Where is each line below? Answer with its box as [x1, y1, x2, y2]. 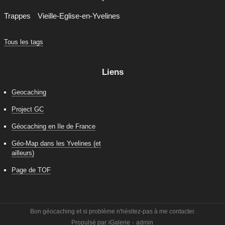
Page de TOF [12, 166, 51, 174]
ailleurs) [12, 149, 34, 157]
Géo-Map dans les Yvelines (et [12, 140, 101, 148]
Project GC [12, 105, 44, 114]
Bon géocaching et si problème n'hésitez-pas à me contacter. [30, 208, 195, 215]
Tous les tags [4, 38, 43, 46]
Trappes [4, 12, 31, 21]
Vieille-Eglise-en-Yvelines [38, 12, 120, 21]
